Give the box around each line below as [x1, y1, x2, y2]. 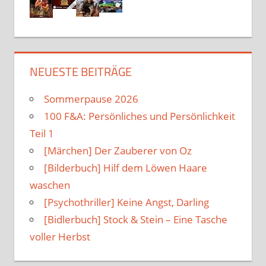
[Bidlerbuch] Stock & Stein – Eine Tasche [43, 213, 227, 227]
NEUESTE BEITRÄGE [29, 62, 132, 81]
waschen [29, 178, 70, 192]
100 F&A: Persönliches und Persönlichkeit [43, 109, 235, 123]
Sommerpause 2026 [43, 92, 138, 106]
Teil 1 [29, 126, 54, 141]
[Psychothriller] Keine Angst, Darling [43, 195, 209, 210]
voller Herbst [29, 230, 90, 244]
